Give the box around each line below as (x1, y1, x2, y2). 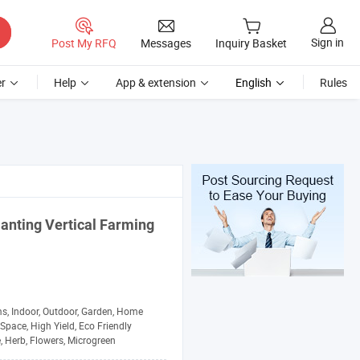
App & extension (116, 75, 196, 90)
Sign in (311, 35, 344, 51)
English (235, 75, 272, 90)
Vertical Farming (42, 216, 154, 234)
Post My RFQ (51, 35, 117, 51)
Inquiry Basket (215, 35, 287, 51)
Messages (141, 35, 191, 51)
